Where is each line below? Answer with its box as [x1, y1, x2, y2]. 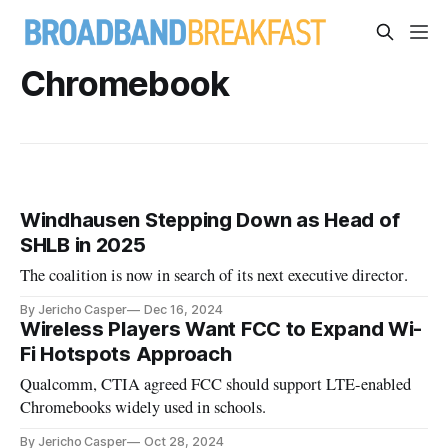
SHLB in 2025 [20, 233, 146, 258]
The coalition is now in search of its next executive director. [20, 264, 408, 287]
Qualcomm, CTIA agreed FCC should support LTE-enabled [20, 373, 412, 396]
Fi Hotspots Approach [20, 342, 232, 367]
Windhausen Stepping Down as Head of [20, 208, 400, 233]
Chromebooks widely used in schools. [20, 396, 267, 419]
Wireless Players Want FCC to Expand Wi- [20, 317, 423, 342]
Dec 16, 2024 [144, 302, 223, 318]
